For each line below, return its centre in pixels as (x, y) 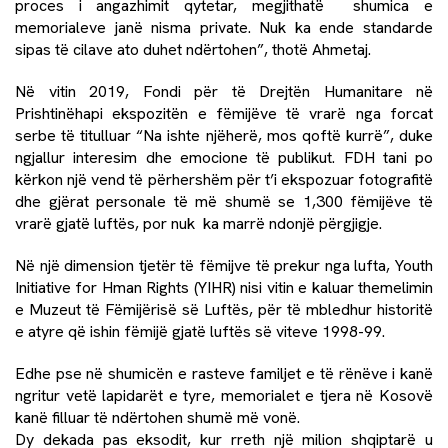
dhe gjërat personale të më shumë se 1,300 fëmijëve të (224, 201)
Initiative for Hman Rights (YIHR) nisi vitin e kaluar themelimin (224, 287)
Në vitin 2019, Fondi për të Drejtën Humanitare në (224, 91)
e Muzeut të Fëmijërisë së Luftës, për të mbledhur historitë (224, 309)
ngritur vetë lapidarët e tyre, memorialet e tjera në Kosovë (224, 395)
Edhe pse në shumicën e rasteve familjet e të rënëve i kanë (224, 373)
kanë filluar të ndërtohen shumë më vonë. (157, 417)
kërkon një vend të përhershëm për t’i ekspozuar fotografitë (224, 179)
